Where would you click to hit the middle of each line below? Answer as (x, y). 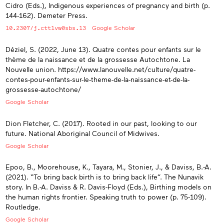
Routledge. (23, 207)
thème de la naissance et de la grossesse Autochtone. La (98, 59)
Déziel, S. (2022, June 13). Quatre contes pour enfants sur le (103, 49)
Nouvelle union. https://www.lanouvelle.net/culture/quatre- (100, 69)
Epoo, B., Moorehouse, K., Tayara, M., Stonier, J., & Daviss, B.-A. (108, 167)
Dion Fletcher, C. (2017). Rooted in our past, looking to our (101, 123)
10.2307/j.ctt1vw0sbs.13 (46, 28)
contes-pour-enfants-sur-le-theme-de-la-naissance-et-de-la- (97, 79)
